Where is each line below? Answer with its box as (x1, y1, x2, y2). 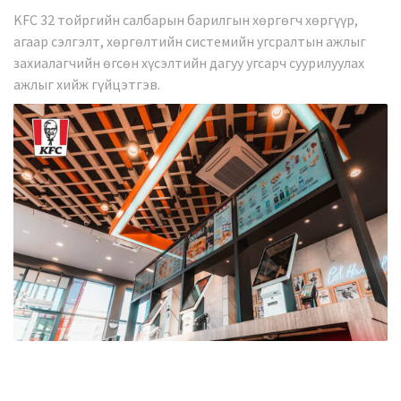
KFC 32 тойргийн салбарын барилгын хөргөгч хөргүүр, (13, 10, 358, 29)
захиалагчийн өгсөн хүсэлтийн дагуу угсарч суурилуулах (13, 53, 364, 72)
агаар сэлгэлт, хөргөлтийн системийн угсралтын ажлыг (13, 31, 366, 50)
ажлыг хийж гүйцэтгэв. (13, 74, 160, 93)
